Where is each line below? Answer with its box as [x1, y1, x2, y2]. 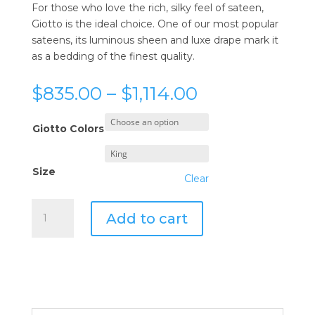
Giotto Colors [32, 122, 104, 135]
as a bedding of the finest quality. [31, 50, 195, 63]
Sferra [30, 200, 59, 212]
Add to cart [105, 210, 188, 227]
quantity [30, 264, 72, 277]
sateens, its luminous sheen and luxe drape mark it [31, 34, 278, 46]
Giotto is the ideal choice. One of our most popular [31, 18, 278, 30]
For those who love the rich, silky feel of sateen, [31, 1, 264, 14]
